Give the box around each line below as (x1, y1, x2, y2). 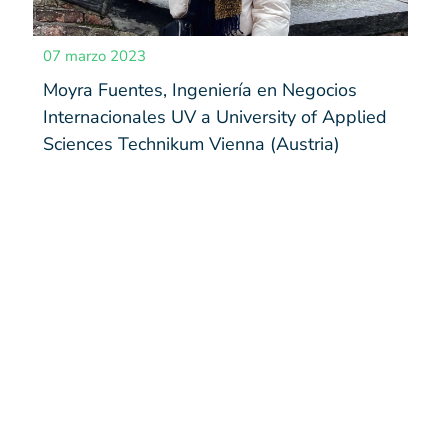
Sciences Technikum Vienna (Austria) (43, 131, 341, 156)
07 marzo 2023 (43, 45, 147, 66)
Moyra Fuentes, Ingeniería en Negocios (43, 77, 358, 102)
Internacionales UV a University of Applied (43, 104, 388, 129)
